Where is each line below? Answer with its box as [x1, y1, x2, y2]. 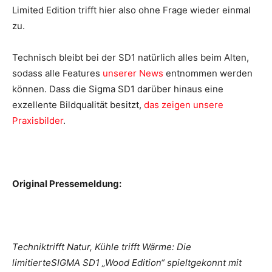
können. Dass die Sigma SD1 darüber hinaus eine [12, 83, 223, 95]
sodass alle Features [12, 67, 103, 79]
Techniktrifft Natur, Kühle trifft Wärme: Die [12, 240, 191, 253]
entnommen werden [163, 67, 253, 79]
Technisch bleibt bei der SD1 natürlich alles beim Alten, [12, 51, 249, 63]
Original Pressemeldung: [12, 177, 123, 189]
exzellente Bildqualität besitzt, [12, 98, 144, 110]
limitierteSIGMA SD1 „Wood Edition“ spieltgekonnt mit [12, 256, 242, 268]
